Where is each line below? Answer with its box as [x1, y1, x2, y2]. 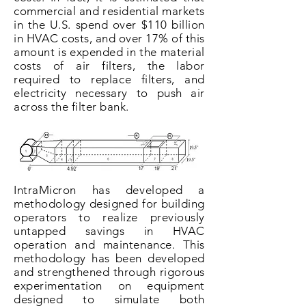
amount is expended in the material [14, 45, 205, 59]
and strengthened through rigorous [14, 265, 205, 279]
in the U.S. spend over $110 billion [14, 18, 205, 31]
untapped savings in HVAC [14, 224, 205, 238]
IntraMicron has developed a [14, 183, 205, 197]
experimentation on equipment [14, 279, 205, 292]
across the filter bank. [14, 100, 129, 113]
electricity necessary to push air [14, 86, 205, 100]
